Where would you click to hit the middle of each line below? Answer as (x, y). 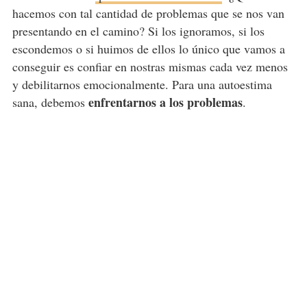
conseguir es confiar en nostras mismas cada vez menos (150, 66)
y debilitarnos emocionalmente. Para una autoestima (142, 84)
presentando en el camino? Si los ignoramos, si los (138, 30)
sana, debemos (50, 102)
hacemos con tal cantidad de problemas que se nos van (148, 13)
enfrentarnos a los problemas (165, 102)
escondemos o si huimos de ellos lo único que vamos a (148, 48)
